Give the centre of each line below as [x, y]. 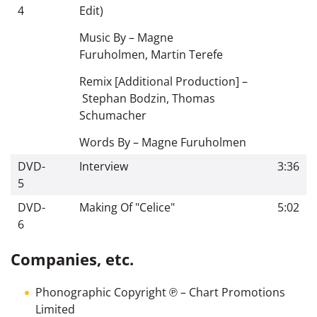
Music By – [108, 37]
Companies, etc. [72, 259]
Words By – [110, 142]
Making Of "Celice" [127, 207]
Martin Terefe [187, 54]
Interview [104, 166]
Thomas [194, 98]
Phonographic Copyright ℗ [106, 292]
